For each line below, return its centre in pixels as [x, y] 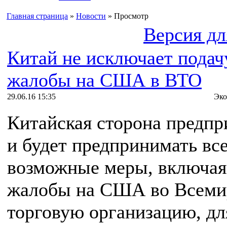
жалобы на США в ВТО [104, 80]
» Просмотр [127, 16]
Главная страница [37, 16]
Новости [91, 16]
